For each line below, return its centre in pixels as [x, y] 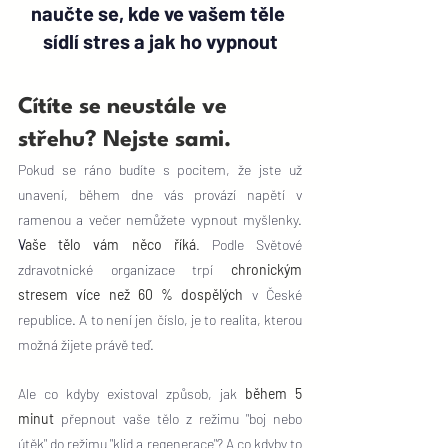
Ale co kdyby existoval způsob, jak [131, 393]
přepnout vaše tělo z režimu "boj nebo [178, 418]
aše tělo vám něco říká [110, 244]
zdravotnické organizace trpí [124, 269]
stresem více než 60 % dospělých [131, 294]
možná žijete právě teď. [86, 344]
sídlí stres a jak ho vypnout [160, 41]
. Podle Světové [249, 244]
